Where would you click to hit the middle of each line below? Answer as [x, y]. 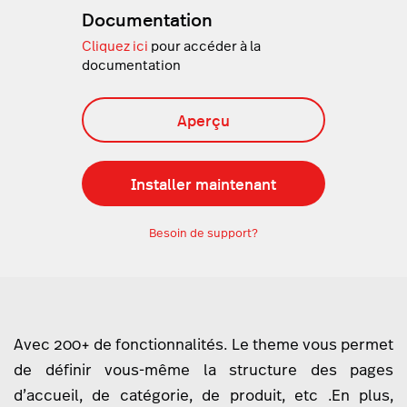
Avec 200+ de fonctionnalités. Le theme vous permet [203, 345]
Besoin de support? [203, 233]
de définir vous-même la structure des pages [203, 370]
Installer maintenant [203, 184]
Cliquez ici [114, 46]
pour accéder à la [204, 46]
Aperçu [203, 120]
